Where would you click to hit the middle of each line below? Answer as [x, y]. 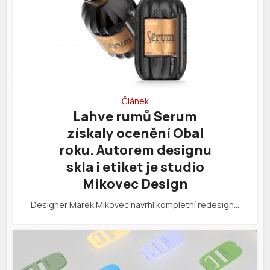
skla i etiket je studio [135, 167]
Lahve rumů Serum [135, 116]
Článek [135, 101]
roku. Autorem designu [135, 150]
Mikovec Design [135, 184]
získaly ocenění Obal [135, 133]
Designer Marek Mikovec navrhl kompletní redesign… [135, 204]
